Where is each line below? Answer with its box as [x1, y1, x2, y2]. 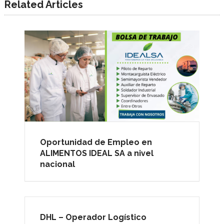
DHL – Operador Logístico [40, 212, 146, 222]
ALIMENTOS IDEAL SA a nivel [40, 148, 153, 158]
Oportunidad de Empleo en [40, 137, 152, 147]
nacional [40, 159, 75, 169]
